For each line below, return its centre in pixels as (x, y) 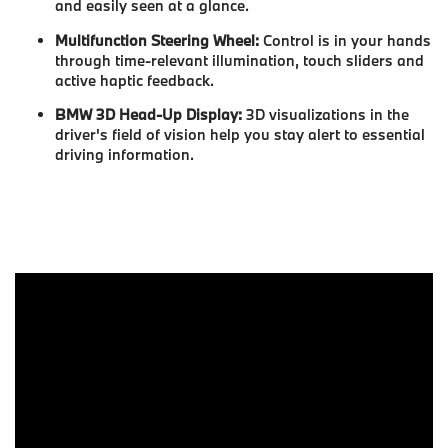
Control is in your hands (345, 40)
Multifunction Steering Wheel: (157, 40)
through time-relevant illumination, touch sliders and (239, 60)
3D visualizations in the (325, 114)
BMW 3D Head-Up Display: (148, 114)
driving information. (124, 154)
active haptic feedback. (134, 80)
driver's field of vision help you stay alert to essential (240, 134)
